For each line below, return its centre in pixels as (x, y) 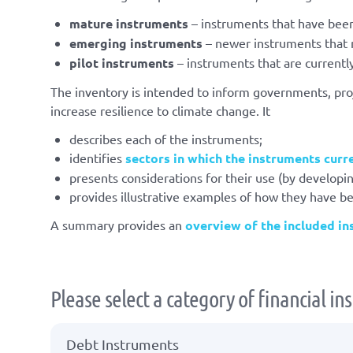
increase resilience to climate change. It (160, 110)
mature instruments (129, 23)
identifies (97, 158)
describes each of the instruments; (166, 139)
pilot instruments (122, 63)
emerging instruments (136, 43)
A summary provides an (118, 225)
